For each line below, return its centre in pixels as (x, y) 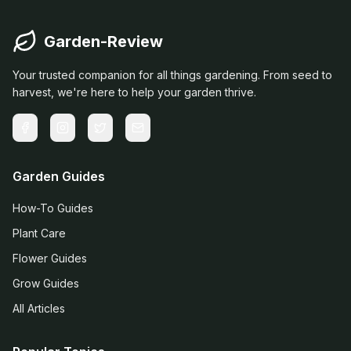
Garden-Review (103, 42)
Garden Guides (59, 176)
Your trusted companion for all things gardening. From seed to (172, 75)
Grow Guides (46, 283)
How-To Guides (53, 208)
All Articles (39, 308)
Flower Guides (50, 258)
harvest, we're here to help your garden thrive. (134, 92)
